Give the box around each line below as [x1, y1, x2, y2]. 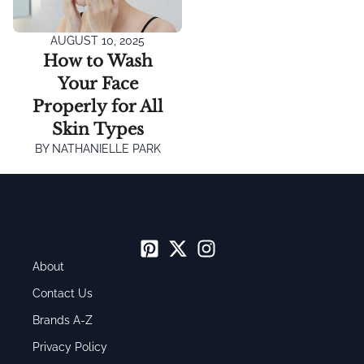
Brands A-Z [32, 314, 93, 327]
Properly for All [32, 97, 163, 116]
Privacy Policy [32, 340, 107, 353]
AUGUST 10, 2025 [50, 34, 145, 47]
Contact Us [32, 287, 93, 300]
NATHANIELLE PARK [48, 142, 161, 155]
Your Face [57, 74, 138, 93]
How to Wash [42, 51, 153, 71]
